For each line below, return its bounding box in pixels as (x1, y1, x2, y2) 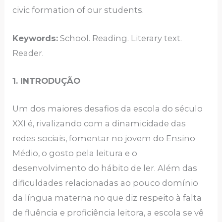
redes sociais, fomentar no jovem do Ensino (12, 133, 196, 144)
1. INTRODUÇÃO (12, 75, 81, 86)
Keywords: (12, 33, 58, 43)
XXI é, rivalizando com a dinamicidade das (12, 118, 186, 129)
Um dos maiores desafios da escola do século (12, 104, 203, 114)
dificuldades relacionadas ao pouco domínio (12, 178, 199, 188)
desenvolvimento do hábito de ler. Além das (12, 163, 198, 173)
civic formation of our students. (12, 5, 144, 15)
